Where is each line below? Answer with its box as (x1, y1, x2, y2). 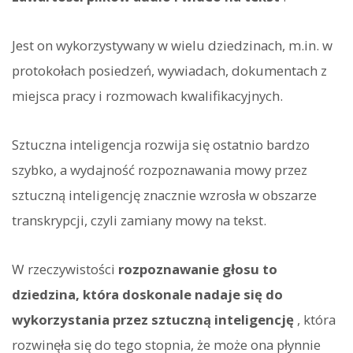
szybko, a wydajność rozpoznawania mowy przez (12, 161, 307, 180)
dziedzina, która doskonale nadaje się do (12, 285, 283, 304)
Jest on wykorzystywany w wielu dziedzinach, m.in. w (12, 36, 333, 54)
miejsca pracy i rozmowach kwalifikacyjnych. (12, 87, 283, 105)
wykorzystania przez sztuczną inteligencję (12, 310, 294, 329)
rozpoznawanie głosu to (118, 260, 277, 279)
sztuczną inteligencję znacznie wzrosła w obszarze (12, 186, 317, 205)
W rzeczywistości (12, 260, 118, 279)
